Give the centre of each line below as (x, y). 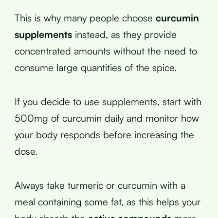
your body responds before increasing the (104, 134)
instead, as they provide (124, 34)
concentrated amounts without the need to (106, 51)
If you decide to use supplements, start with (108, 101)
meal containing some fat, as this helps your (108, 201)
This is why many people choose (85, 18)
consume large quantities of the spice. (96, 67)
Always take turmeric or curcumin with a (100, 185)
